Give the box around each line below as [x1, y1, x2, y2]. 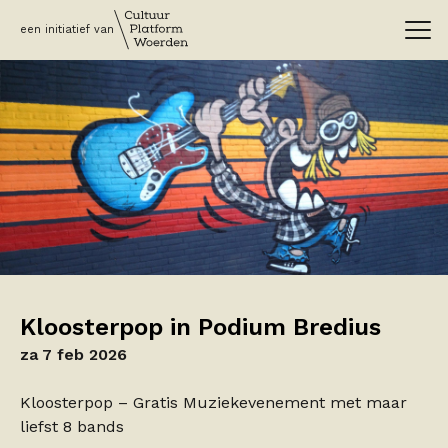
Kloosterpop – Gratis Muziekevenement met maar [20, 392, 407, 412]
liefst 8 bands [20, 416, 124, 436]
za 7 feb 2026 [20, 344, 127, 364]
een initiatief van [20, 23, 114, 36]
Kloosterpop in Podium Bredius [20, 312, 381, 341]
